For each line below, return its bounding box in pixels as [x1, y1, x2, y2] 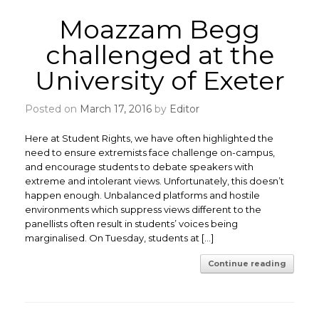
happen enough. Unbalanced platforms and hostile [25, 189, 260, 201]
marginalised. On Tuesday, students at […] [25, 232, 214, 244]
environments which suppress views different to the [25, 204, 261, 215]
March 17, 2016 [80, 103, 152, 115]
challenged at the [45, 39, 274, 70]
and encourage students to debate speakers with [25, 161, 253, 172]
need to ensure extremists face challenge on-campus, [25, 147, 275, 158]
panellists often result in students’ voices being [25, 218, 238, 229]
